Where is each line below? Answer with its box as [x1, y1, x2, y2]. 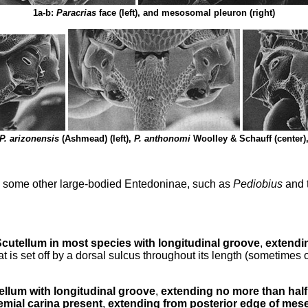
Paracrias [56, 8, 99, 18]
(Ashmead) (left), [62, 133, 134, 144]
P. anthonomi [134, 133, 193, 144]
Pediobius [233, 178, 285, 190]
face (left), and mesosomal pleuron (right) [99, 8, 275, 18]
